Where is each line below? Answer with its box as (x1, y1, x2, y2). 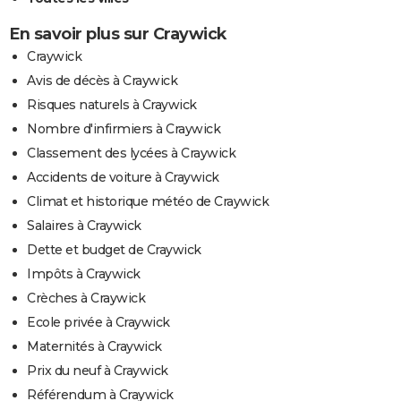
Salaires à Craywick (27, 217, 141, 234)
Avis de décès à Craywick (27, 72, 177, 89)
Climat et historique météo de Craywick (27, 192, 269, 209)
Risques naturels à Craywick (27, 96, 197, 113)
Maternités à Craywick (27, 337, 162, 354)
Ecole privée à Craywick (27, 313, 170, 330)
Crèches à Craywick (27, 289, 145, 306)
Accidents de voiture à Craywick (27, 168, 219, 185)
